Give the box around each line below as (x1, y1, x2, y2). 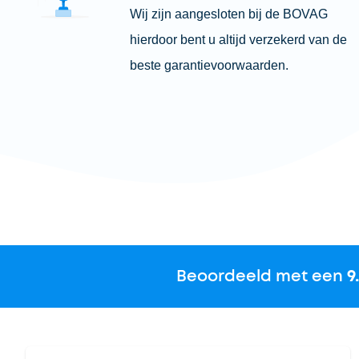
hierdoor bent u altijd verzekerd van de (129, 33, 347, 46)
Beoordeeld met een (175, 268, 347, 284)
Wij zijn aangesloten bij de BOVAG (129, 7, 328, 21)
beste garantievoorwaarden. (129, 58, 288, 72)
